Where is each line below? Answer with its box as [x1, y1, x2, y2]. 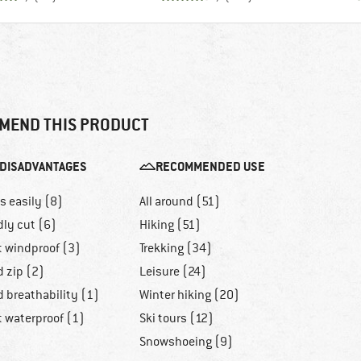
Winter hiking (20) [139, 287, 239, 304]
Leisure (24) [139, 263, 206, 280]
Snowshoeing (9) [139, 334, 233, 351]
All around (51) [139, 193, 220, 210]
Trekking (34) [139, 240, 212, 257]
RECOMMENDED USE [155, 158, 265, 176]
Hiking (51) [139, 217, 201, 234]
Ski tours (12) [139, 310, 214, 327]
